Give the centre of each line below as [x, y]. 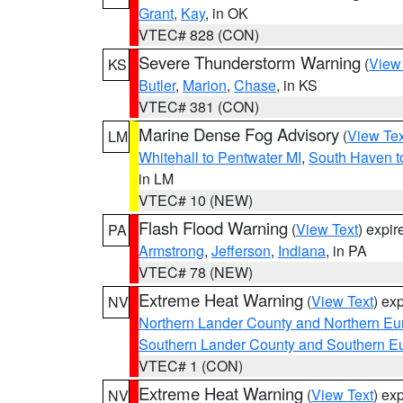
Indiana [302, 251]
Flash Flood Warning [213, 228]
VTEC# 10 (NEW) [196, 200]
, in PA [346, 251]
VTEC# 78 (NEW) [196, 272]
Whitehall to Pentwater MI [220, 157]
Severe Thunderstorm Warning [250, 62]
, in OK [227, 13]
